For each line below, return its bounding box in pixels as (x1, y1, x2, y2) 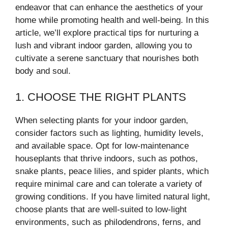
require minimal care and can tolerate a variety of (15, 179, 202, 189)
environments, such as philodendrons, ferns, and (15, 217, 201, 227)
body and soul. (15, 66, 71, 76)
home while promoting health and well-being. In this (15, 15, 209, 25)
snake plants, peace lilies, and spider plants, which (15, 166, 209, 176)
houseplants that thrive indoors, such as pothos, (15, 153, 198, 163)
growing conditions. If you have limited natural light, (15, 191, 210, 202)
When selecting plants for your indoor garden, (15, 115, 188, 125)
